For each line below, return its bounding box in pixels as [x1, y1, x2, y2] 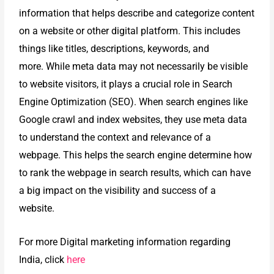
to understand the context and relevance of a [19, 131, 212, 144]
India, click [19, 253, 67, 265]
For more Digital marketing [19, 235, 137, 248]
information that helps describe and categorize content [19, 7, 255, 20]
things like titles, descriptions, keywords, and [19, 43, 210, 55]
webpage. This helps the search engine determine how [19, 149, 253, 161]
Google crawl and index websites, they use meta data [19, 114, 248, 126]
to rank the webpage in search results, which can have [19, 167, 251, 179]
